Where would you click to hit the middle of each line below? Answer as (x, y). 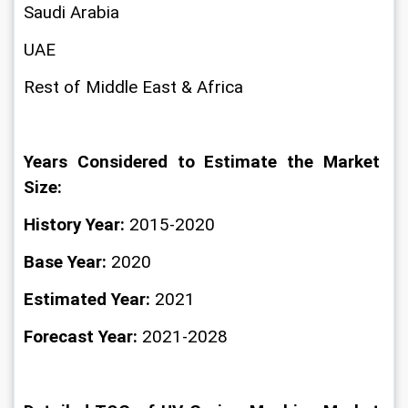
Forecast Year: (83, 337)
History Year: (74, 225)
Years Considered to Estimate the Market (204, 162)
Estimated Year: (89, 300)
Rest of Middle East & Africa (133, 87)
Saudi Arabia (71, 13)
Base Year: (65, 262)
